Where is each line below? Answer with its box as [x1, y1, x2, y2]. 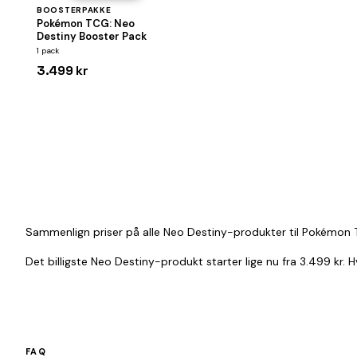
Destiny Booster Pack [37, 29, 147, 43]
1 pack [37, 45, 59, 56]
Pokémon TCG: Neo [37, 17, 135, 30]
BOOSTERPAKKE [37, 5, 112, 15]
